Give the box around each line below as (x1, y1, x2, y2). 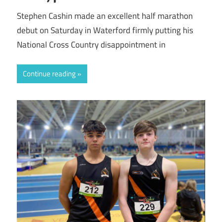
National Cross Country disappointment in (17, 38, 166, 51)
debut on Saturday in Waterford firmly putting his (17, 23, 193, 37)
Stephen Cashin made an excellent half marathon (17, 9, 193, 22)
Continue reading (23, 68, 76, 80)
